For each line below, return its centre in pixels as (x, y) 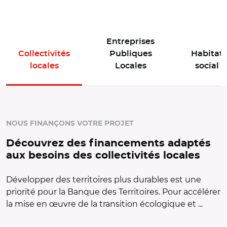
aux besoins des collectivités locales (103, 156)
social (207, 66)
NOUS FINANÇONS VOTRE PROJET (70, 124)
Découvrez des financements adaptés (108, 144)
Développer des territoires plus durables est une (104, 180)
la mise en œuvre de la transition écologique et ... (104, 204)
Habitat (207, 54)
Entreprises (130, 42)
